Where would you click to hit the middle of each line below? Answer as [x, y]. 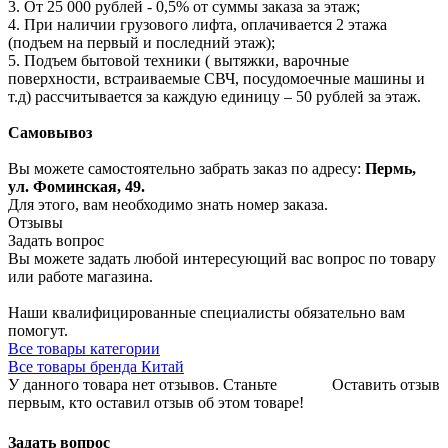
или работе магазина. [80, 277]
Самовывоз [50, 133]
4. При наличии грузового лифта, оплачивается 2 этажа [197, 25]
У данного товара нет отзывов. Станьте [142, 385]
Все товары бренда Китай [96, 367]
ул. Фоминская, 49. [76, 187]
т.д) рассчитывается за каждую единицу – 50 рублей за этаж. [214, 97]
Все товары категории [84, 349]
